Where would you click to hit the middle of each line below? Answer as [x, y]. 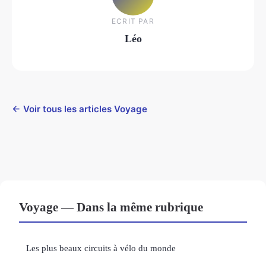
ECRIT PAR [133, 21]
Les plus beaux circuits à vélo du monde [101, 248]
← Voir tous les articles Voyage [80, 109]
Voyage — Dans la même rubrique [111, 207]
